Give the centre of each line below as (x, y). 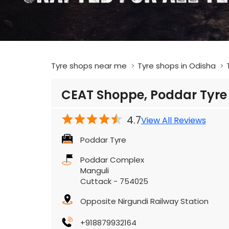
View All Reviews (173, 120)
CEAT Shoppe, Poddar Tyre (144, 95)
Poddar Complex (112, 160)
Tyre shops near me (89, 66)
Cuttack (96, 181)
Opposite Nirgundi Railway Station (144, 201)
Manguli (94, 171)
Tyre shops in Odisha (176, 66)
